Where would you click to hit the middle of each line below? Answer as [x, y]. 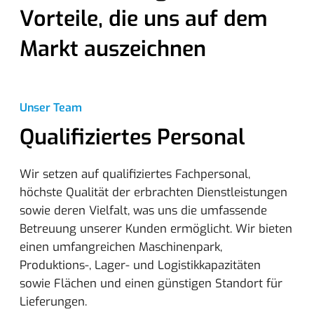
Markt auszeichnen [113, 49]
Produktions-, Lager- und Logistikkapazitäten [140, 265]
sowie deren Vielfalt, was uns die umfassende [143, 210]
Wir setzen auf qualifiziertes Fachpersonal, [135, 173]
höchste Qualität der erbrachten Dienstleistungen [153, 192]
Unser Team [51, 107]
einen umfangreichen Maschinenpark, [121, 246]
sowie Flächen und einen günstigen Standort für [151, 283]
